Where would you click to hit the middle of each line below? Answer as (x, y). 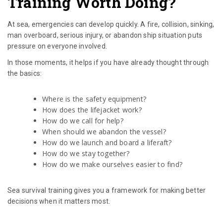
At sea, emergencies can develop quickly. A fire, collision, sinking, (111, 25)
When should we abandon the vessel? (104, 132)
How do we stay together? (86, 154)
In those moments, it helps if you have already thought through (108, 63)
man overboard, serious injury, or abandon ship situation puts (105, 35)
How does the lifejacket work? (92, 110)
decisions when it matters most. (59, 201)
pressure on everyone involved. (57, 46)
